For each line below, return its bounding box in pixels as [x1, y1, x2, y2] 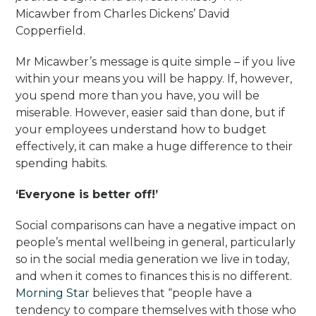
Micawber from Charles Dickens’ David [16, 6, 231, 20]
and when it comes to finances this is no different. [16, 269, 293, 283]
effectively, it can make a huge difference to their [16, 139, 293, 153]
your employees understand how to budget [16, 122, 267, 136]
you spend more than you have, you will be [16, 88, 260, 102]
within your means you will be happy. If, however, [16, 71, 293, 85]
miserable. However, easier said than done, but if [16, 105, 286, 119]
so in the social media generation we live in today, [16, 252, 290, 266]
